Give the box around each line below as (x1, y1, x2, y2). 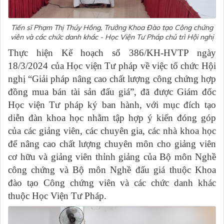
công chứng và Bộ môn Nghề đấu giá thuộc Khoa (8, 164, 216, 175)
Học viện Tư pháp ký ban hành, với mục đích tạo (8, 99, 216, 110)
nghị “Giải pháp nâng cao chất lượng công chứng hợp (8, 73, 216, 84)
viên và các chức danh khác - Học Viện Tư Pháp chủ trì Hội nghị (10, 32, 213, 41)
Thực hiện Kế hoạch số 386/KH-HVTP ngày (8, 47, 216, 58)
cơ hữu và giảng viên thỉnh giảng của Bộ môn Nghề (8, 151, 216, 162)
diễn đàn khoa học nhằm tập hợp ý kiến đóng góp (8, 112, 216, 123)
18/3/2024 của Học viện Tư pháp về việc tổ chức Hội (8, 60, 216, 71)
